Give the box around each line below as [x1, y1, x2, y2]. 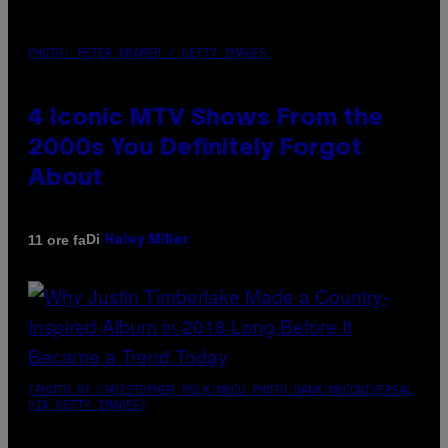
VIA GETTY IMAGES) [28, 398, 147, 413]
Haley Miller [104, 234, 189, 248]
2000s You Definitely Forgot [28, 138, 362, 161]
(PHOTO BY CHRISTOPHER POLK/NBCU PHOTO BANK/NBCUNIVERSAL [28, 383, 413, 398]
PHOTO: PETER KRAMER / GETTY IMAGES [28, 46, 266, 61]
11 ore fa [28, 231, 86, 248]
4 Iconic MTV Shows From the [28, 108, 383, 131]
